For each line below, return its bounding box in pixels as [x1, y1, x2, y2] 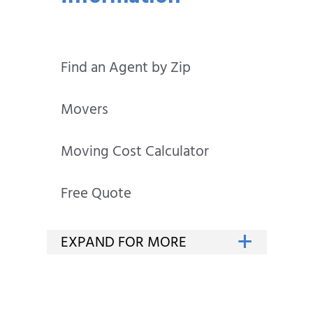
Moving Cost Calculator [61, 139, 210, 167]
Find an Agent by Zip [61, 55, 191, 83]
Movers [61, 97, 109, 125]
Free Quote [61, 181, 132, 209]
